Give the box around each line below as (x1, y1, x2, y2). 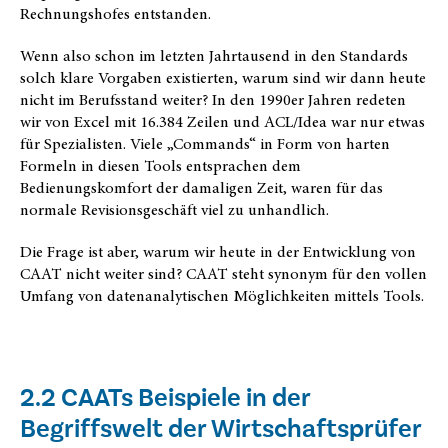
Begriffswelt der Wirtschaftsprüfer (20, 412, 422, 444)
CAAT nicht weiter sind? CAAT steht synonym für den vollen (20, 262, 427, 285)
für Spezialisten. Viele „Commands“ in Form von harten (20, 132, 390, 155)
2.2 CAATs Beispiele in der (20, 381, 310, 413)
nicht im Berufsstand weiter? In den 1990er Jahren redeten (20, 88, 406, 111)
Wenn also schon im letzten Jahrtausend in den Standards (20, 44, 408, 67)
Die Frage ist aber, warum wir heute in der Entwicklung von (20, 240, 416, 263)
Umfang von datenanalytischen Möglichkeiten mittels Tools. (20, 284, 424, 307)
